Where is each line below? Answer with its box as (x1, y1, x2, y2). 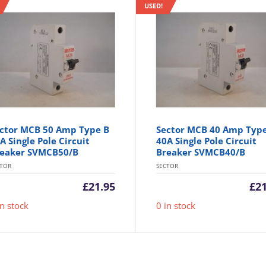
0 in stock (156, 199, 196, 212)
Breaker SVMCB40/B (156, 146, 246, 159)
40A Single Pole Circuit (156, 135, 257, 147)
